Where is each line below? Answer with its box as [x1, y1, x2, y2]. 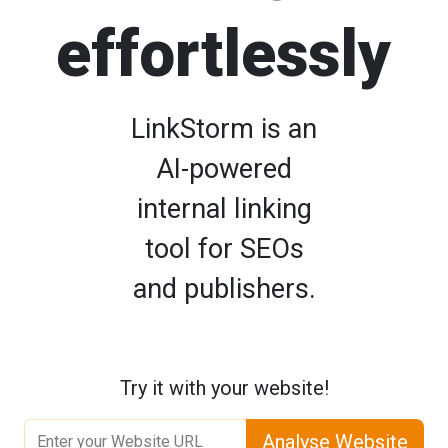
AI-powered [156, 152, 292, 185]
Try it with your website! [119, 375, 329, 400]
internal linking [136, 192, 312, 225]
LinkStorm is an [131, 112, 317, 145]
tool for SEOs [144, 232, 304, 265]
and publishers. [132, 272, 316, 305]
